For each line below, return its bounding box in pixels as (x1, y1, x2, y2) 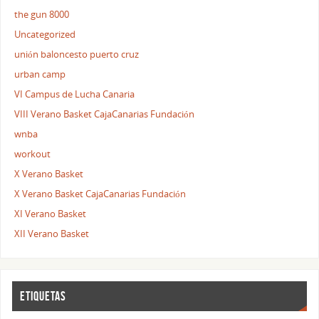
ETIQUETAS (20, 289, 67, 304)
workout (14, 148, 51, 161)
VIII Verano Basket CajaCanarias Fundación (14, 108, 195, 121)
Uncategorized (14, 28, 76, 41)
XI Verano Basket (14, 208, 87, 221)
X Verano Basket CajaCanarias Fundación (14, 188, 187, 201)
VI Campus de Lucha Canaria (14, 88, 135, 101)
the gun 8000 (14, 9, 70, 21)
